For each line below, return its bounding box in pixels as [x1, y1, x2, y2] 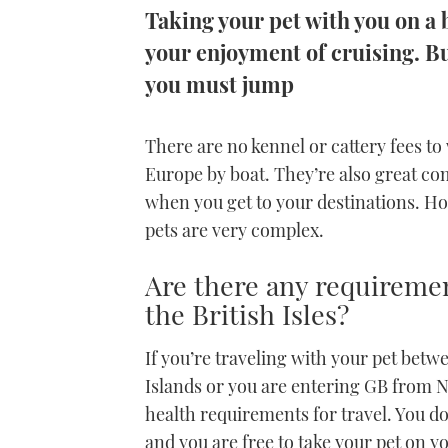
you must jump [145, 70, 294, 98]
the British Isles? [145, 296, 349, 333]
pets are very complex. [145, 218, 324, 243]
